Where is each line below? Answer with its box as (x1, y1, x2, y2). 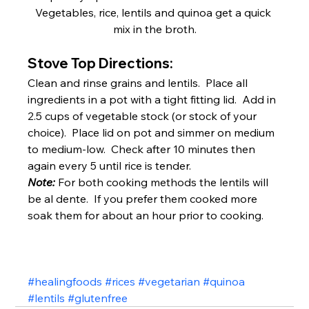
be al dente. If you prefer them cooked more (28, 192, 261, 206)
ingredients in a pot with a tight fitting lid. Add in (28, 92, 279, 107)
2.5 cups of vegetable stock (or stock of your (28, 109, 260, 123)
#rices (105, 275, 136, 289)
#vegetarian (138, 275, 201, 289)
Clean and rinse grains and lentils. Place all (28, 76, 251, 90)
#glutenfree (68, 291, 128, 306)
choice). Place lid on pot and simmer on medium (28, 126, 278, 140)
